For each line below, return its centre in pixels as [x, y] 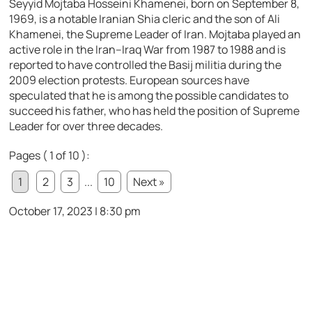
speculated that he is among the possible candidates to [149, 95]
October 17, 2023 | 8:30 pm [75, 211]
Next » [149, 181]
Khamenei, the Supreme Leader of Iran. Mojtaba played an [155, 34]
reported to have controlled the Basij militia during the [146, 64]
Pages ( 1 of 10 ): [50, 155]
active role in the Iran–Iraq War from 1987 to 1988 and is [148, 49]
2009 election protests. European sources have [130, 80]
